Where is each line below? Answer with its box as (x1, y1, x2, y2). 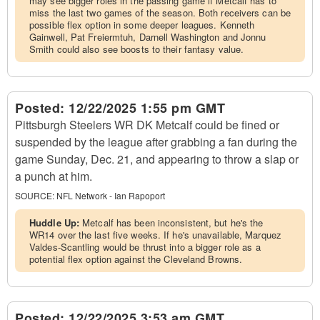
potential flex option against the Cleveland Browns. (29, 252, 243, 266)
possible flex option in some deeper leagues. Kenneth (29, 18, 255, 31)
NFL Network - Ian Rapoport (56, 189, 165, 201)
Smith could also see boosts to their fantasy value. (29, 42, 244, 56)
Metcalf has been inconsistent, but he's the (82, 216, 264, 229)
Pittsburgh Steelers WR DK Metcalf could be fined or (15, 116, 279, 133)
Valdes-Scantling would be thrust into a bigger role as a (29, 240, 261, 254)
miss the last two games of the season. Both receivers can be (29, 6, 291, 19)
